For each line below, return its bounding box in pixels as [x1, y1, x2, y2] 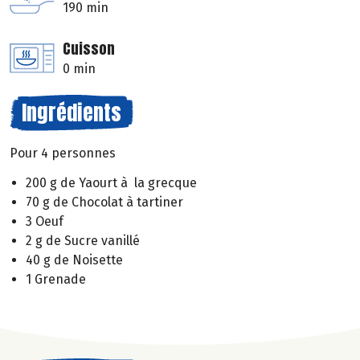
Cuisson [63, 38, 115, 60]
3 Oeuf [26, 213, 63, 229]
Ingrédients [22, 96, 121, 129]
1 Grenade [26, 271, 86, 287]
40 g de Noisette [26, 252, 123, 268]
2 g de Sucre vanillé [26, 232, 140, 248]
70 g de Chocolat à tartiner [26, 194, 183, 210]
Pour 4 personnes [10, 145, 116, 162]
